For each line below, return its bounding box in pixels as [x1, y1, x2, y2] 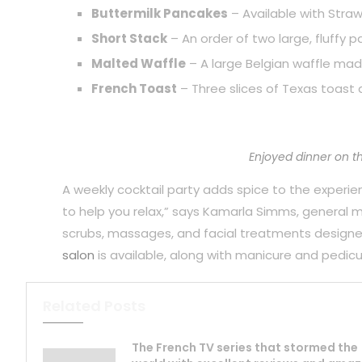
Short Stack [90, 30, 167, 48]
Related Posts [43, 296, 145, 317]
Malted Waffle [90, 55, 186, 73]
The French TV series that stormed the [132, 339, 358, 356]
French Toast [90, 80, 177, 98]
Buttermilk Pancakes [90, 5, 228, 23]
